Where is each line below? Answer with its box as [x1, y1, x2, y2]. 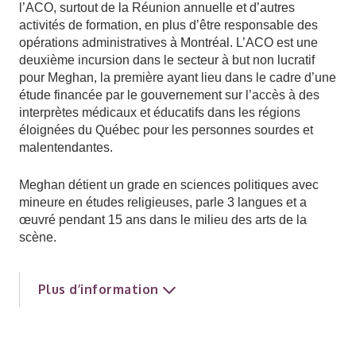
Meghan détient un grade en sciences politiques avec [19, 178, 319, 192]
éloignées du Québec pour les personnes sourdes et [19, 123, 313, 137]
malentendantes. [19, 141, 113, 154]
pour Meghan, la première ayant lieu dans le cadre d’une [19, 71, 336, 84]
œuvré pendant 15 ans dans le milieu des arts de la [19, 213, 307, 226]
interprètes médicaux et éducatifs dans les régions [19, 106, 300, 119]
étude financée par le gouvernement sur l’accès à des [19, 88, 319, 102]
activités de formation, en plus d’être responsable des [19, 18, 318, 32]
